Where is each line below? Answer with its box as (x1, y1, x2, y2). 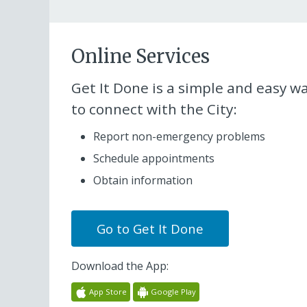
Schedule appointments (93, 151, 214, 167)
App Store (86, 286, 127, 297)
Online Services (71, 44, 210, 68)
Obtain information (93, 173, 193, 188)
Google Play (148, 286, 196, 297)
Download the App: (71, 258, 169, 273)
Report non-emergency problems (93, 129, 265, 145)
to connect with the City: (71, 99, 237, 119)
